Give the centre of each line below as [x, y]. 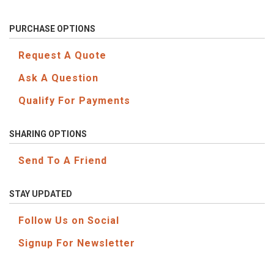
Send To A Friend [63, 161]
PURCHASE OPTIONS [52, 29]
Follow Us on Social [69, 220]
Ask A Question [58, 78]
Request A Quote [62, 55]
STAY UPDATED [41, 194]
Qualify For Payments [74, 101]
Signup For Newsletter [77, 243]
